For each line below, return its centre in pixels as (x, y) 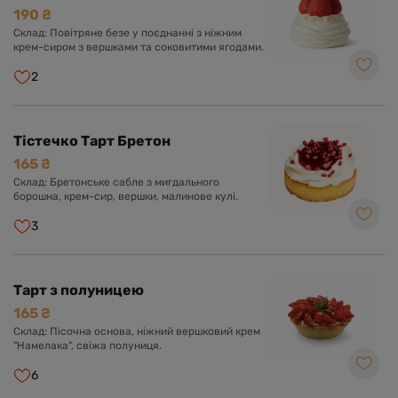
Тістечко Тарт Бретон (92, 141)
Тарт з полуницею (79, 290)
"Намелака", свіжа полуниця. (88, 346)
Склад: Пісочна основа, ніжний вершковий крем (137, 331)
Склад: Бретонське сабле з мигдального (116, 182)
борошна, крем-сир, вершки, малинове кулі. (126, 196)
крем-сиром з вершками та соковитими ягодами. (139, 47)
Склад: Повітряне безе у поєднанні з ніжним (127, 33)
